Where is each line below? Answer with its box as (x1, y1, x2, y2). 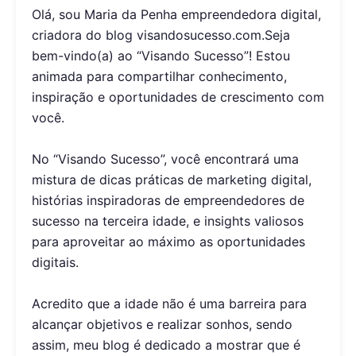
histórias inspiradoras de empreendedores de (32, 192, 304, 209)
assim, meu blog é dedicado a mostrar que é (32, 337, 300, 354)
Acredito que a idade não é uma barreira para (32, 296, 307, 312)
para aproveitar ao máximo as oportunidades (32, 234, 305, 250)
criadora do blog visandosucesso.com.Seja (32, 27, 290, 44)
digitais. (32, 254, 79, 271)
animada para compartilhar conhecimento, (32, 68, 287, 85)
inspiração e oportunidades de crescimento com (32, 89, 324, 106)
